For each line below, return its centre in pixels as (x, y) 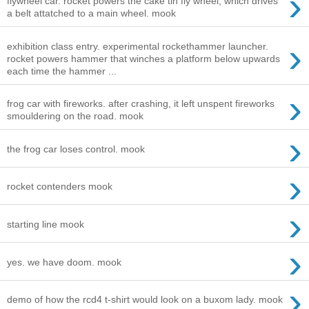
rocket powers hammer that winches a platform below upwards (143, 58)
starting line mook (46, 224)
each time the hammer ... (62, 71)
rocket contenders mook (60, 187)
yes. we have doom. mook (64, 262)
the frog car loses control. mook (76, 149)
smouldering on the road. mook (75, 116)
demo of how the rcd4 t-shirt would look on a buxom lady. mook (145, 300)
